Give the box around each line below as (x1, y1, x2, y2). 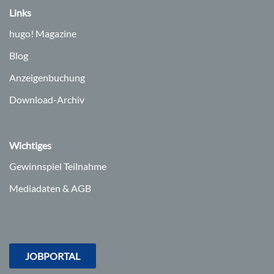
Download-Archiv (9, 94, 84, 105)
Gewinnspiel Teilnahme (9, 160, 106, 172)
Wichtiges (9, 139, 51, 151)
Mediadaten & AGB (9, 182, 91, 194)
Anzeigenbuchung (9, 72, 85, 83)
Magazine (34, 28, 76, 39)
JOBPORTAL (25, 250, 80, 262)
